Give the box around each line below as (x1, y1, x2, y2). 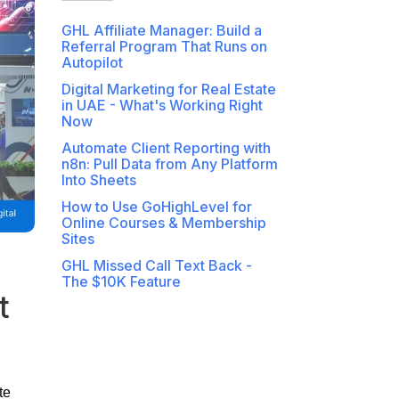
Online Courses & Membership (61, 214, 266, 232)
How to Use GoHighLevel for (61, 198, 252, 216)
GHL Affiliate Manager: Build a (61, 21, 262, 40)
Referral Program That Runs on (61, 37, 267, 56)
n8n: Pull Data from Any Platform (61, 155, 278, 174)
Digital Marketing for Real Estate (61, 80, 276, 99)
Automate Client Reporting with (61, 139, 271, 158)
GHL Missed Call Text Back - (61, 256, 252, 275)
